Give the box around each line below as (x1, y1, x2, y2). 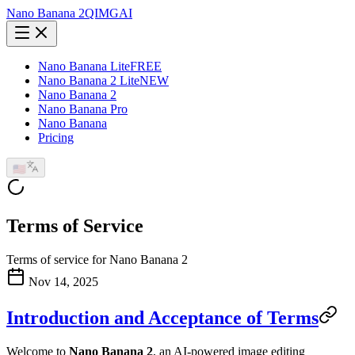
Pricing (38, 131, 74, 144)
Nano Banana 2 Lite (38, 74, 139, 87)
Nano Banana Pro (38, 102, 128, 116)
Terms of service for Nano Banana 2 (6, 252, 188, 266)
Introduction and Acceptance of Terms (6, 307, 319, 328)
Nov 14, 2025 (29, 274, 98, 288)
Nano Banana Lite (38, 59, 130, 73)
